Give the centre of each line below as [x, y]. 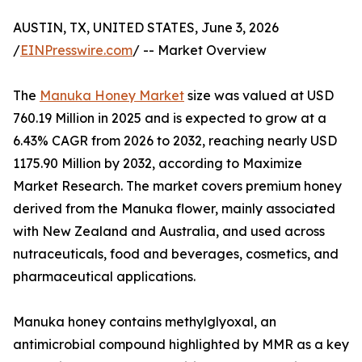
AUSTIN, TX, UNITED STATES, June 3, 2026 [146, 28]
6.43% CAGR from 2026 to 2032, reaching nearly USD [175, 141]
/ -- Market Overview [200, 51]
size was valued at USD [259, 96]
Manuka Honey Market [112, 96]
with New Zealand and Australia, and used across [169, 232]
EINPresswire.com [76, 51]
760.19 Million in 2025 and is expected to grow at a [170, 118]
